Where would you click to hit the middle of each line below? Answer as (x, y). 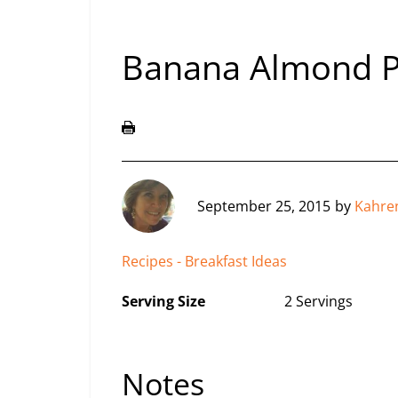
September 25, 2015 (264, 206)
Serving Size (163, 302)
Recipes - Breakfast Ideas (204, 262)
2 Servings (318, 302)
